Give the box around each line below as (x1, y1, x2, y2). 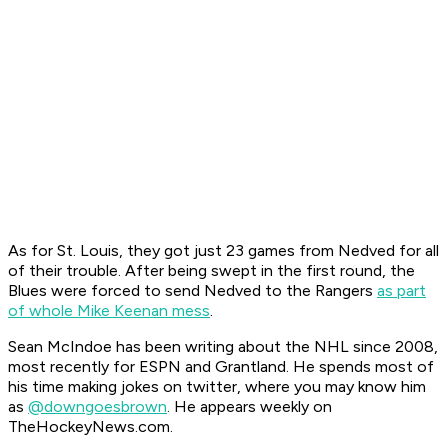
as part (377, 281, 426, 301)
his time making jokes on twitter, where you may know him (8, 377, 426, 397)
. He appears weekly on (167, 397, 332, 417)
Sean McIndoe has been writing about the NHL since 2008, (8, 337, 438, 357)
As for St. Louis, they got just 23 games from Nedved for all (8, 241, 439, 261)
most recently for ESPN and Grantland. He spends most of (8, 357, 434, 377)
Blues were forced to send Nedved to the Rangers (8, 281, 377, 301)
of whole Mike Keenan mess (8, 301, 210, 321)
